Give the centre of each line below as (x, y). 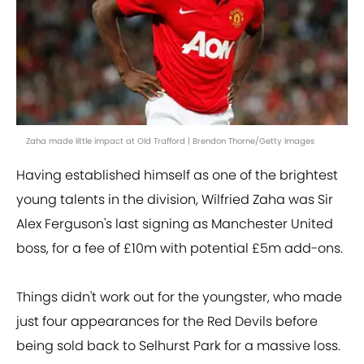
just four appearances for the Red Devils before (167, 322)
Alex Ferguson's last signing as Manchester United (175, 224)
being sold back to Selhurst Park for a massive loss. (178, 346)
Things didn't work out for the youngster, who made (179, 297)
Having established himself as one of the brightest (177, 175)
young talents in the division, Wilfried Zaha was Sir (175, 200)
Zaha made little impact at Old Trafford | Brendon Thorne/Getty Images (170, 141)
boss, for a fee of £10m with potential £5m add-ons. (180, 249)
